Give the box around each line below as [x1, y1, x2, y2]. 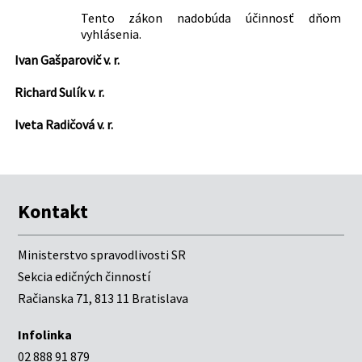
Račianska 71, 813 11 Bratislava [18, 290, 189, 307]
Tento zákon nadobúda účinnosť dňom [80, 9, 341, 26]
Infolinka [18, 326, 73, 343]
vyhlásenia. [80, 25, 141, 42]
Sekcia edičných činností [18, 268, 151, 285]
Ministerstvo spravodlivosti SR [18, 246, 187, 263]
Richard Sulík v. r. [14, 83, 104, 100]
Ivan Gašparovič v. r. [14, 51, 120, 68]
